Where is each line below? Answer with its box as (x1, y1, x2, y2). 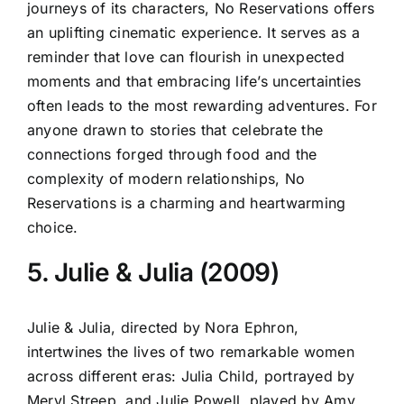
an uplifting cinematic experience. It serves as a (27, 23, 360, 41)
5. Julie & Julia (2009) (27, 256, 280, 288)
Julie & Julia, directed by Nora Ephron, (27, 317, 299, 336)
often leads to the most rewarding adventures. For (27, 96, 377, 115)
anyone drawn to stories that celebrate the (27, 120, 324, 139)
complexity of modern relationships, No (27, 169, 306, 188)
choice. (27, 217, 78, 236)
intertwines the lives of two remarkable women (27, 342, 354, 361)
